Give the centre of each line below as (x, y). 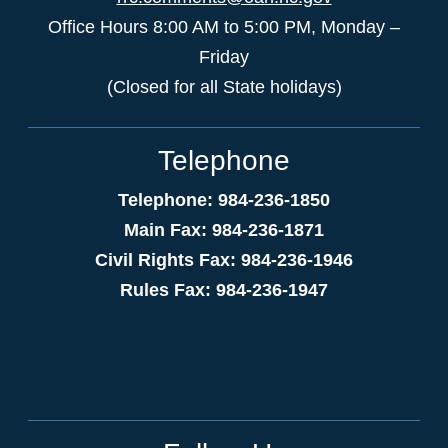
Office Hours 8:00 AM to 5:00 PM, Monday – (224, 26)
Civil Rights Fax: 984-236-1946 (224, 259)
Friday (224, 56)
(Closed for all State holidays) (224, 86)
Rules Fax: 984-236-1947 (224, 289)
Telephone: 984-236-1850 (224, 199)
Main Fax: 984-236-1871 (224, 229)
